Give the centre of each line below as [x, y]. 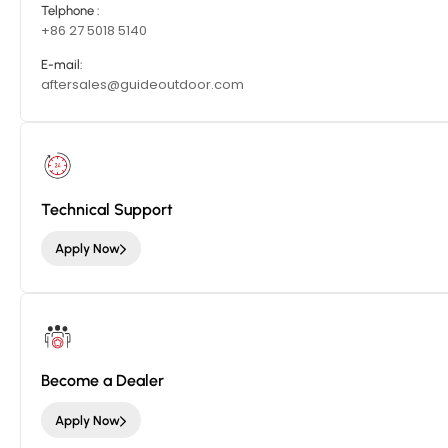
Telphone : [70, 11]
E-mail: [62, 64]
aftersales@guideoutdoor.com [142, 84]
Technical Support [107, 209]
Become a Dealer [102, 381]
